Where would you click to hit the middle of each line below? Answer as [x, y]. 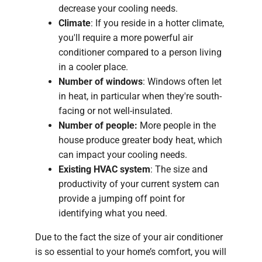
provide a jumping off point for [122, 198]
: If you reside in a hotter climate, [157, 23]
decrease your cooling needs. [118, 8]
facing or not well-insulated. [116, 111]
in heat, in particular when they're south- [140, 96]
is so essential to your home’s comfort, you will [131, 251]
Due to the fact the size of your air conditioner [129, 237]
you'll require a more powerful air [126, 37]
